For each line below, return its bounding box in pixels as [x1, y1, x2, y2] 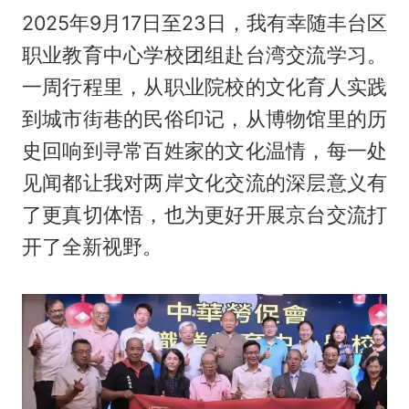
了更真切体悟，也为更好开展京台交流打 [21, 202, 388, 226]
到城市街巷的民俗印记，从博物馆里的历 [21, 106, 388, 131]
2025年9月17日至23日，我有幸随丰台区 [21, 10, 388, 35]
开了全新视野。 [21, 234, 163, 258]
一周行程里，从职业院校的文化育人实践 [21, 74, 388, 99]
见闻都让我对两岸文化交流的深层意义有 [21, 170, 388, 194]
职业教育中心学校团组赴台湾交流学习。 [21, 42, 388, 67]
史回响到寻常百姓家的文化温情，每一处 [21, 138, 388, 163]
